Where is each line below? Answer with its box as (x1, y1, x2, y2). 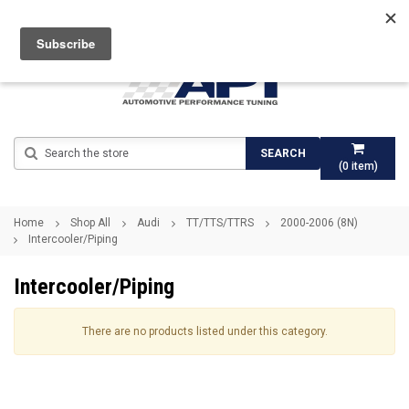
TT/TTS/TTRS (186, 216, 254, 229)
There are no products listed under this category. (81, 325, 328, 338)
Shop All (70, 216, 110, 229)
